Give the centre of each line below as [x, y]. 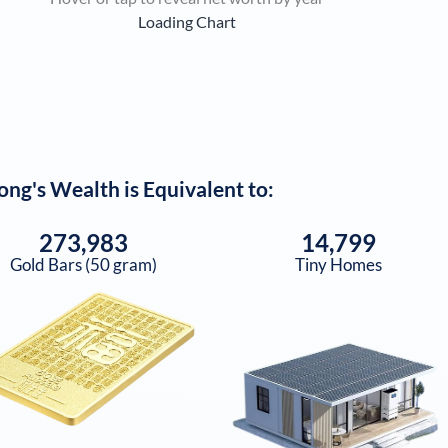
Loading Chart [186, 22]
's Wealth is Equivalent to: [152, 189]
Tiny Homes [338, 264]
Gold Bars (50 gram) [83, 264]
